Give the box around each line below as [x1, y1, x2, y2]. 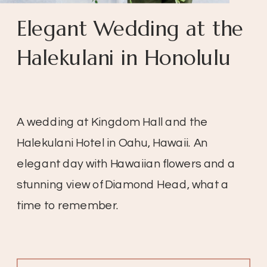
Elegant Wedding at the [17, 15, 244, 42]
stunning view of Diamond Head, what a [17, 179, 229, 191]
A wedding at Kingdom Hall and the [17, 116, 208, 129]
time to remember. [17, 200, 119, 212]
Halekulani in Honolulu [17, 45, 231, 71]
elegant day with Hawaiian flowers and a [17, 158, 235, 170]
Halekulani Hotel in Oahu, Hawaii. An [17, 137, 208, 150]
